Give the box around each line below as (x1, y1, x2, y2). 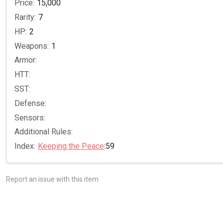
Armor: (14, 55, 37, 65)
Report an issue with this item (6, 175, 99, 183)
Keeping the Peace (38, 141, 104, 151)
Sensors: (14, 112, 45, 122)
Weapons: (14, 41, 49, 51)
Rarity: (14, 12, 36, 22)
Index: (14, 141, 35, 151)
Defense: (14, 98, 46, 108)
